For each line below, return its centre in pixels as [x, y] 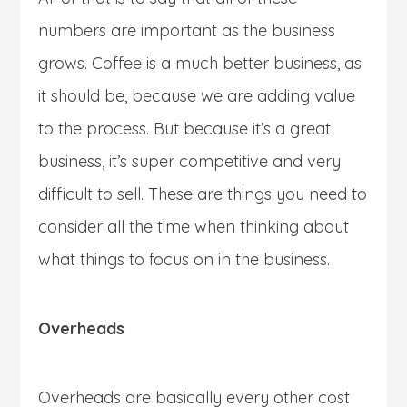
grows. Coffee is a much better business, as [200, 63]
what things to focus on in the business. [184, 259]
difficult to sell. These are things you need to [203, 194]
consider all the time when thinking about [194, 226]
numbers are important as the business [187, 30]
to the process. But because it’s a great [185, 128]
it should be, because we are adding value [197, 95]
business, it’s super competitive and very [190, 161]
